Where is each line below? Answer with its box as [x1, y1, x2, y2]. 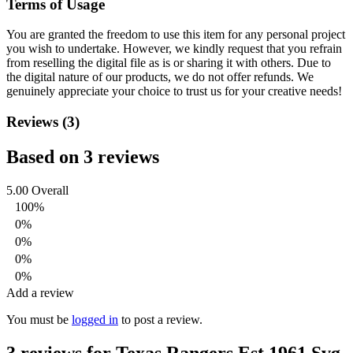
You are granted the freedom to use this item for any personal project [6, 28, 345, 42]
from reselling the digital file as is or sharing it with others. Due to [6, 56, 331, 70]
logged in [72, 312, 118, 326]
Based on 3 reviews [6, 147, 159, 168]
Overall [32, 183, 69, 197]
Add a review [6, 285, 74, 299]
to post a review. [118, 312, 203, 326]
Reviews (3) [6, 113, 80, 131]
